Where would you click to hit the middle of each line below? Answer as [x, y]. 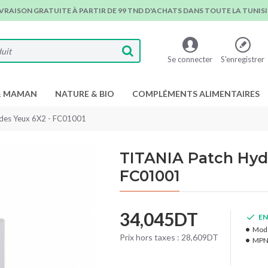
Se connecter [190, 59]
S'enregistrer [243, 59]
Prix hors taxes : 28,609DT [169, 237]
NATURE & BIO [85, 94]
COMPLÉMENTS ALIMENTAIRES [196, 94]
